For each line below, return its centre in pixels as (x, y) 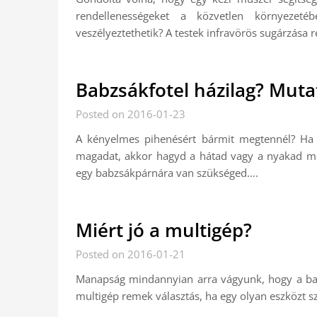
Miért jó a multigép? (164, 230)
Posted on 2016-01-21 (131, 254)
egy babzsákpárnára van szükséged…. (167, 173)
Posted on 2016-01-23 (131, 114)
